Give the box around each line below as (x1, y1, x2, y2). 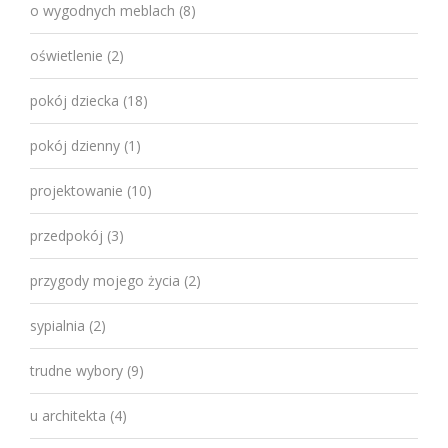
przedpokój (30, 225, 103, 245)
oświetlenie (30, 45, 103, 65)
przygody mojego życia (30, 270, 180, 290)
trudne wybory (30, 360, 123, 380)
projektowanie (30, 180, 123, 200)
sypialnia (30, 315, 85, 335)
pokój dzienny (30, 135, 120, 155)
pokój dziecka (30, 90, 119, 110)
